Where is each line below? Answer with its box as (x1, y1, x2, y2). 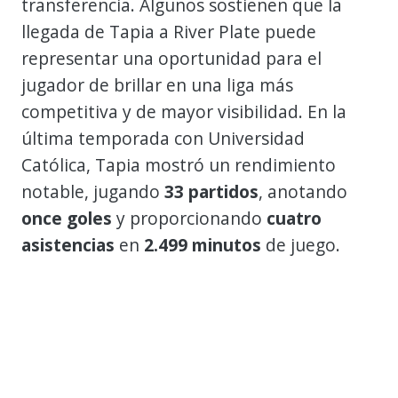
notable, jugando (21, 179, 164, 203)
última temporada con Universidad (21, 125, 305, 150)
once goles (21, 205, 112, 230)
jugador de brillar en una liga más (21, 72, 293, 97)
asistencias (21, 232, 115, 257)
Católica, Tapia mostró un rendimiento (21, 152, 336, 177)
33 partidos (164, 179, 259, 203)
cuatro (267, 205, 322, 230)
